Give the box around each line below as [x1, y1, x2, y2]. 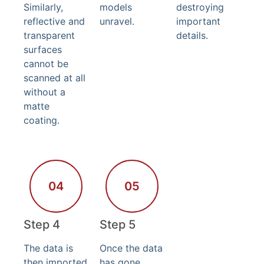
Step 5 [100, 217, 136, 232]
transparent [24, 29, 75, 41]
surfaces [24, 43, 62, 55]
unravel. [100, 15, 135, 27]
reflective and [24, 15, 85, 27]
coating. [24, 114, 60, 126]
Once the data [100, 242, 163, 254]
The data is [24, 242, 73, 254]
